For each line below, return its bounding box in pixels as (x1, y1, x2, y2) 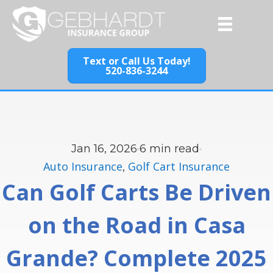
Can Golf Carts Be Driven (2, 177, 271, 207)
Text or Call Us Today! (82, 54, 191, 68)
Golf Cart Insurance (128, 159, 230, 174)
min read (149, 142, 199, 155)
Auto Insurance (43, 159, 122, 174)
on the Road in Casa (27, 210, 246, 240)
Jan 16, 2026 (71, 142, 137, 155)
